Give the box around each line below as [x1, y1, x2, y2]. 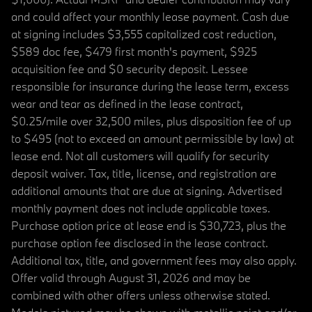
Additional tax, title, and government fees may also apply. [11, 252, 297, 267]
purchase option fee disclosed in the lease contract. [11, 235, 268, 250]
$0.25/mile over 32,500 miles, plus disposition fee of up [11, 113, 291, 128]
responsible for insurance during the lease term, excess [11, 78, 289, 93]
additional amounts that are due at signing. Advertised [11, 182, 282, 198]
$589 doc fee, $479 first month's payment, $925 [11, 43, 257, 58]
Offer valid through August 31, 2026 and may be [11, 270, 251, 285]
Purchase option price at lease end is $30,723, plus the [11, 217, 286, 233]
